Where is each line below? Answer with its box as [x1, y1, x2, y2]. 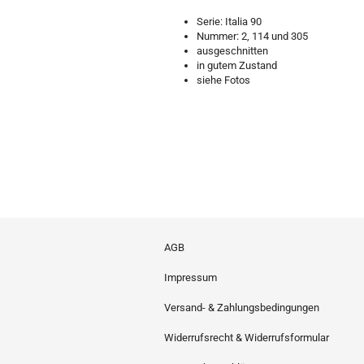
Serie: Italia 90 [197, 15, 262, 28]
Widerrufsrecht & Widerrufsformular [164, 331, 329, 344]
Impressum [164, 271, 217, 284]
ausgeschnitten [197, 45, 268, 57]
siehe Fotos [197, 74, 250, 86]
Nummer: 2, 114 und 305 [197, 30, 308, 42]
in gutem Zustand [197, 59, 277, 71]
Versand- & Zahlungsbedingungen [164, 301, 319, 314]
